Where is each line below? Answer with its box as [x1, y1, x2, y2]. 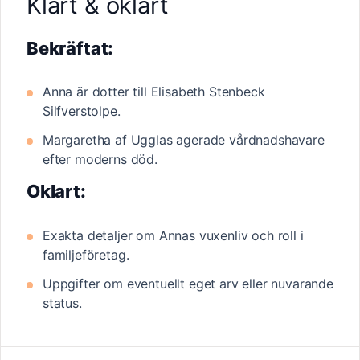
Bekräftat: [27, 37, 114, 59]
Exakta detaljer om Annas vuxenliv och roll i [43, 227, 304, 243]
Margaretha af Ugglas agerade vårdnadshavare [43, 132, 325, 149]
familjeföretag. [43, 246, 129, 263]
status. [43, 294, 82, 311]
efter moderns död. [43, 151, 157, 168]
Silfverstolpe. [43, 103, 121, 120]
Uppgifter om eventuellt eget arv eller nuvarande [43, 275, 333, 292]
